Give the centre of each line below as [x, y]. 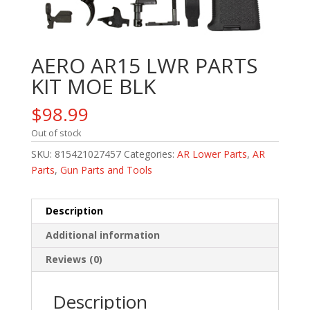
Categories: [150, 154]
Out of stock [56, 133]
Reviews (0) [74, 259]
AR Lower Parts [212, 154]
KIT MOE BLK [93, 86]
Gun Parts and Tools [106, 170]
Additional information [102, 235]
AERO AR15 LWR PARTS [144, 65]
